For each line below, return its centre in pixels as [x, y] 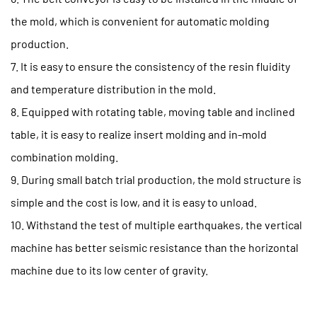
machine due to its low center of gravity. [109, 270]
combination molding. [64, 157]
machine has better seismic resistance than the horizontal [155, 248]
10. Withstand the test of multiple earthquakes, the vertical [156, 225]
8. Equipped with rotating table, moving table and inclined [153, 112]
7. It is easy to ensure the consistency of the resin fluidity [150, 67]
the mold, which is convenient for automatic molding [140, 21]
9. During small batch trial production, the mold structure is [156, 180]
